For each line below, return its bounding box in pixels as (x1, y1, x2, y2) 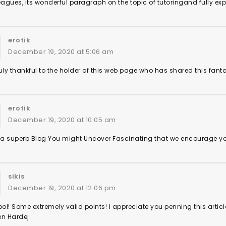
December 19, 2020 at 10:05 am (8, 115, 116, 125)
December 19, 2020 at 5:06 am (8, 47, 114, 56)
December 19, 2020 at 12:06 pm (8, 183, 116, 193)
